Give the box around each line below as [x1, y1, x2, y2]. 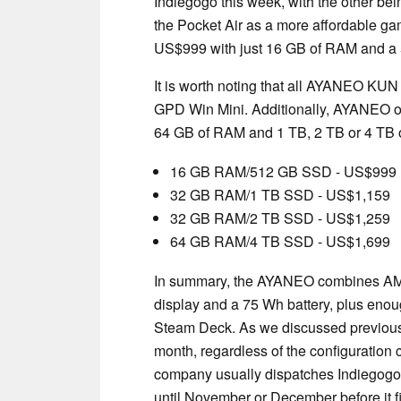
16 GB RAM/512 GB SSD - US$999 [170, 160, 397, 182]
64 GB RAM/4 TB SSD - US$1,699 [170, 230, 390, 252]
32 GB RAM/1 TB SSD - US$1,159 [170, 183, 390, 205]
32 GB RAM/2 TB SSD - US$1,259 [170, 207, 390, 228]
